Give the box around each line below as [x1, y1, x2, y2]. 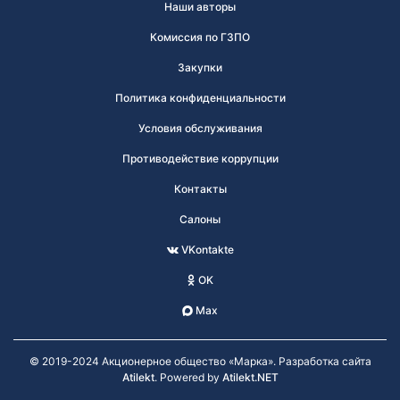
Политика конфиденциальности [114, 91, 286, 104]
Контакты [173, 182, 227, 196]
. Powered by [154, 371, 222, 384]
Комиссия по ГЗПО [150, 30, 250, 44]
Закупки [178, 61, 222, 74]
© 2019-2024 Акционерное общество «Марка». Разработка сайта [29, 354, 371, 368]
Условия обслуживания [137, 121, 262, 135]
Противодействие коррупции [121, 152, 279, 165]
